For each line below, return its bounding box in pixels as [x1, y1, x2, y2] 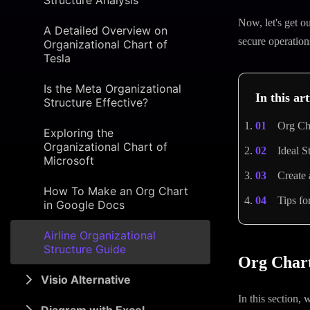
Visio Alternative [41, 273, 131, 286]
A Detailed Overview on [44, 24, 167, 37]
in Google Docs [44, 198, 125, 212]
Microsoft [44, 154, 94, 167]
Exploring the [44, 126, 113, 140]
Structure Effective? [44, 95, 148, 109]
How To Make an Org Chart [44, 184, 188, 198]
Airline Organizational [44, 228, 156, 242]
